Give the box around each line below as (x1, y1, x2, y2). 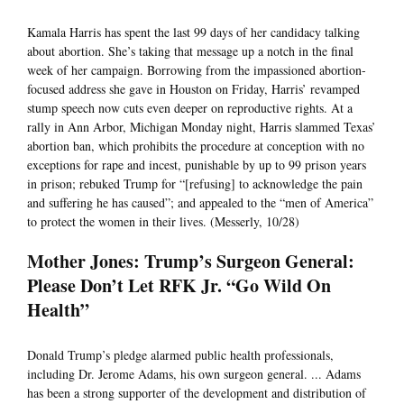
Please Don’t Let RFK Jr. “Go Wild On (27, 272, 331, 299)
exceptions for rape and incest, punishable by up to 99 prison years (27, 156, 366, 174)
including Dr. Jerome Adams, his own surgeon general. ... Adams (27, 365, 361, 383)
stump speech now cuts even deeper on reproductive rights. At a (27, 99, 353, 117)
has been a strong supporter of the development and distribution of (27, 384, 366, 402)
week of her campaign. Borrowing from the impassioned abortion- (27, 61, 366, 79)
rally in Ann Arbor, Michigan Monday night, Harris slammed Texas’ (27, 118, 376, 136)
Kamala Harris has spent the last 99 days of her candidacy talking (27, 23, 360, 41)
